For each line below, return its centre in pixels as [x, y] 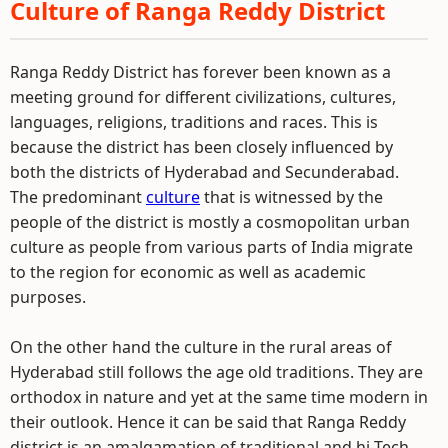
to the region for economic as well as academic [188, 272]
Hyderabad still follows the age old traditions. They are [216, 372]
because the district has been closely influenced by [201, 147]
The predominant [78, 197]
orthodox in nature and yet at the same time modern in [219, 397]
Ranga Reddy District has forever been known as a [200, 72]
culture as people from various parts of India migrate [211, 247]
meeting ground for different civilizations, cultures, [203, 97]
